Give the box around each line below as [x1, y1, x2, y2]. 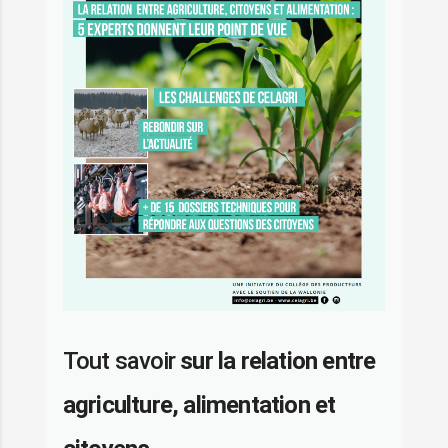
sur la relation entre [180, 346, 376, 375]
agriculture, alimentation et [62, 390, 336, 419]
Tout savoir [62, 346, 181, 375]
